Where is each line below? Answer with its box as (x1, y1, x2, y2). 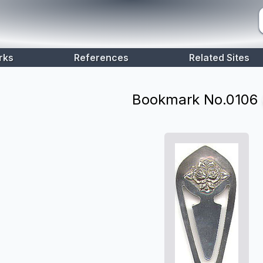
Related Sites (189, 52, 250, 63)
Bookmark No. (132, 91, 226, 108)
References (74, 52, 129, 63)
